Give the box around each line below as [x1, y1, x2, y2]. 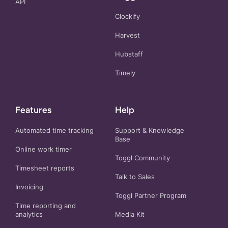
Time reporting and [15, 202, 76, 210]
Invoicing [15, 183, 43, 191]
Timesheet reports [15, 164, 74, 173]
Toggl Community [115, 154, 170, 162]
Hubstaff [115, 50, 143, 59]
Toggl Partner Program [115, 192, 186, 200]
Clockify [115, 13, 140, 21]
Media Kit [115, 211, 145, 219]
